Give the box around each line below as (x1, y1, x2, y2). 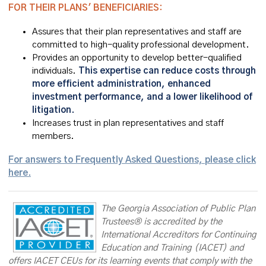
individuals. (32, 66, 78, 75)
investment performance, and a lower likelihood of (32, 93, 252, 102)
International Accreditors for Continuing (101, 230, 256, 239)
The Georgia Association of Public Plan (101, 204, 255, 213)
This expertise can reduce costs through (78, 66, 256, 75)
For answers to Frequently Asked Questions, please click (8, 156, 256, 164)
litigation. (32, 106, 74, 115)
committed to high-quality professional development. (32, 40, 249, 49)
